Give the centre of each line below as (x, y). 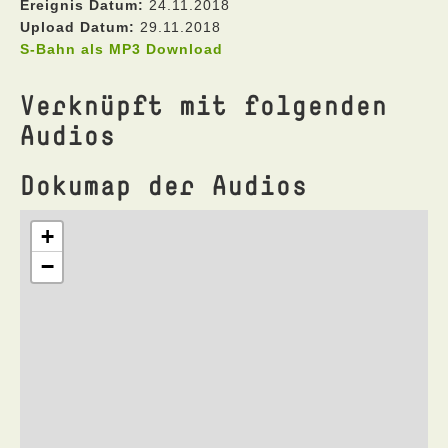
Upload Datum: (77, 27)
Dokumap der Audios (164, 184)
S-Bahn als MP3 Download (121, 49)
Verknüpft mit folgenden (204, 104)
